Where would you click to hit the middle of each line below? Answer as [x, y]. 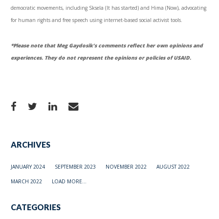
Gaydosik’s [83, 46]
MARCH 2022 [27, 182]
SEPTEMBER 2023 [76, 167]
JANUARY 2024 [28, 167]
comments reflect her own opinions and [150, 46]
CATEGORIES [36, 207]
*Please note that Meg [40, 46]
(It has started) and [128, 8]
